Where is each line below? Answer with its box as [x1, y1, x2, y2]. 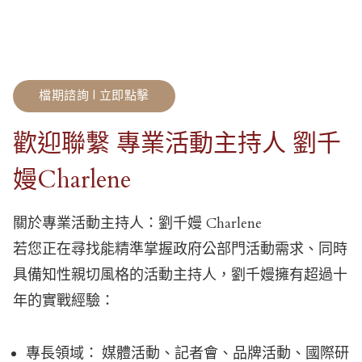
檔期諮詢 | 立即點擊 [39, 87, 149, 104]
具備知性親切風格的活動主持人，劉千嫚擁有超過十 [13, 265, 347, 286]
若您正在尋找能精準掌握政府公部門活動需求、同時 [13, 239, 347, 260]
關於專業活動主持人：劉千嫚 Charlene [13, 213, 262, 234]
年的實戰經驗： [13, 291, 115, 312]
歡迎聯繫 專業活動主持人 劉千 [13, 127, 341, 161]
